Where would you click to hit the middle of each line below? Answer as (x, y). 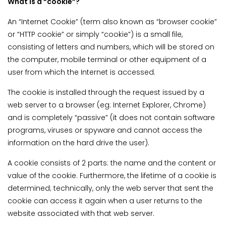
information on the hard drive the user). (78, 143)
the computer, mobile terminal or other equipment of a (107, 60)
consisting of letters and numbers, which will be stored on (111, 47)
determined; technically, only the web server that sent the (110, 188)
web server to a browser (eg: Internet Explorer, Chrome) (107, 105)
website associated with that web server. (81, 214)
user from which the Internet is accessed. (81, 72)
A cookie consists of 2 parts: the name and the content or (112, 163)
